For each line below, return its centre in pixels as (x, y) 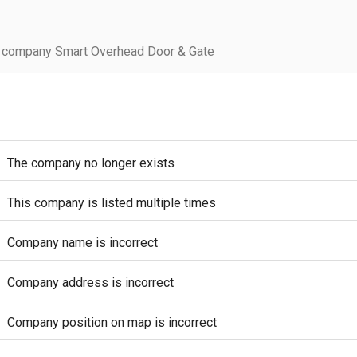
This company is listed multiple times (112, 203)
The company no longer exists (91, 163)
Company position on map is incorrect (112, 322)
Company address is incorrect (90, 282)
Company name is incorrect (82, 243)
